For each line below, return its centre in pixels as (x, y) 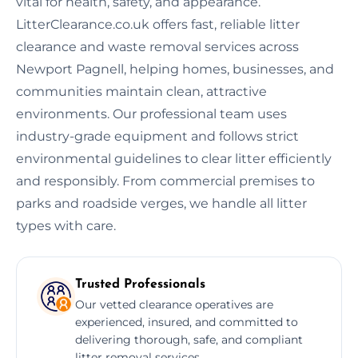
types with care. (66, 225)
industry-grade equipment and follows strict (157, 136)
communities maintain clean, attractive (141, 91)
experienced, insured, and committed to (187, 322)
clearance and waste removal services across (157, 46)
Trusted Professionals (140, 284)
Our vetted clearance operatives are (174, 304)
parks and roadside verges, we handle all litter (161, 203)
